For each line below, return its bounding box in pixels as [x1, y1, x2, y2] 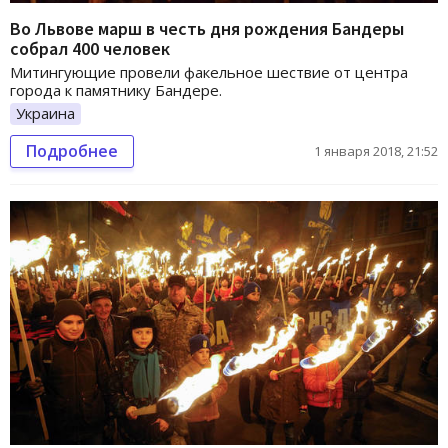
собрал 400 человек [10, 36, 170, 60]
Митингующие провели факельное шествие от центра [10, 61, 408, 82]
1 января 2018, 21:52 [314, 141, 438, 160]
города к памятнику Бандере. [10, 79, 222, 100]
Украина [16, 102, 75, 123]
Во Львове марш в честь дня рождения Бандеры [10, 16, 404, 40]
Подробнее [26, 139, 118, 162]
